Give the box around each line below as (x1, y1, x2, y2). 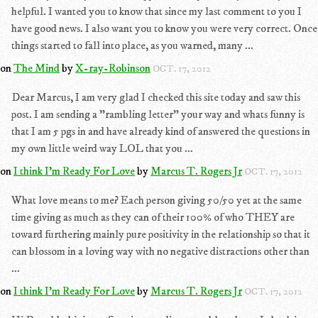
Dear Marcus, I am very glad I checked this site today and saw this (11, 90, 300, 104)
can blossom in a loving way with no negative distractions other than (11, 244, 309, 258)
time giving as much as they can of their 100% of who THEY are (11, 210, 295, 224)
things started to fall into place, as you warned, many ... (11, 38, 253, 53)
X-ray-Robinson (75, 61, 150, 75)
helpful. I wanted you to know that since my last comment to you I (11, 4, 302, 18)
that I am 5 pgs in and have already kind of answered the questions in (11, 124, 310, 138)
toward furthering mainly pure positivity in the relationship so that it (11, 227, 310, 241)
